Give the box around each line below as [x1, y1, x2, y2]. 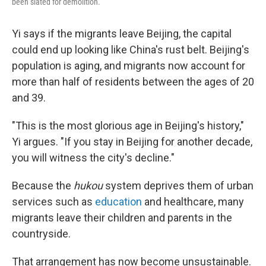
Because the [12, 179, 74, 192]
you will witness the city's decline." [12, 151, 175, 164]
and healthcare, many [142, 195, 244, 208]
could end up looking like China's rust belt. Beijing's [12, 43, 249, 56]
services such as [12, 195, 95, 208]
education [95, 195, 142, 208]
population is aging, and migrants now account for [12, 59, 245, 72]
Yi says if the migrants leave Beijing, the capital [12, 27, 232, 40]
